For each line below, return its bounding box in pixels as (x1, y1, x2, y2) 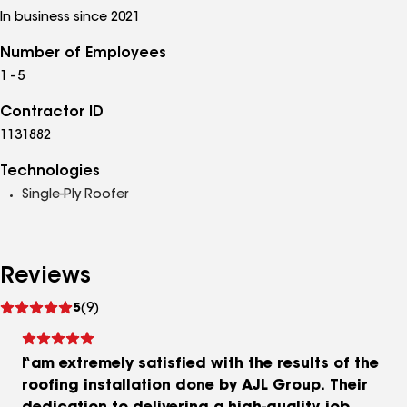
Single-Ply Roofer (22, 189, 128, 202)
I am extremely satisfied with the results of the (22, 357, 379, 372)
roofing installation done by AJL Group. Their (22, 379, 368, 393)
